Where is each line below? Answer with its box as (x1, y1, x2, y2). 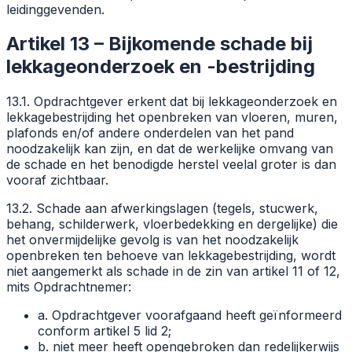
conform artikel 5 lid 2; (38, 323, 171, 339)
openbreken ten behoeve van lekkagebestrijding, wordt (6, 247, 335, 264)
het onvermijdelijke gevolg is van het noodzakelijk (6, 232, 299, 248)
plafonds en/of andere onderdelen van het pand (6, 125, 294, 141)
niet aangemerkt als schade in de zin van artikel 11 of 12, (6, 263, 340, 280)
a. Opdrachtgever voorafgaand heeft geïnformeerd (38, 307, 342, 324)
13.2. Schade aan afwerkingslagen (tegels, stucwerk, (6, 200, 318, 217)
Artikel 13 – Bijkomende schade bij (6, 32, 313, 56)
